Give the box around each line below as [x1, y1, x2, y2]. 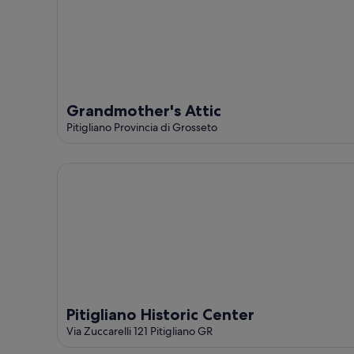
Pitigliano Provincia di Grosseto [66, 120, 217, 135]
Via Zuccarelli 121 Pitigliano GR [66, 324, 213, 339]
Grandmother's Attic [66, 101, 221, 121]
